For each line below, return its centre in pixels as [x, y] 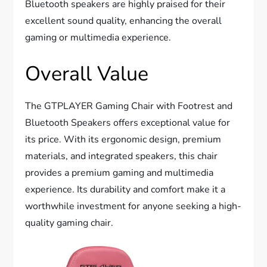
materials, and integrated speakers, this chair [122, 156]
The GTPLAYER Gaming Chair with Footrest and [129, 106]
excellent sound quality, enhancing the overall [124, 21]
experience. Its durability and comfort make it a [125, 190]
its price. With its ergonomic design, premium [123, 140]
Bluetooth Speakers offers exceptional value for [128, 123]
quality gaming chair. [69, 223]
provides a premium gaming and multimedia [119, 173]
